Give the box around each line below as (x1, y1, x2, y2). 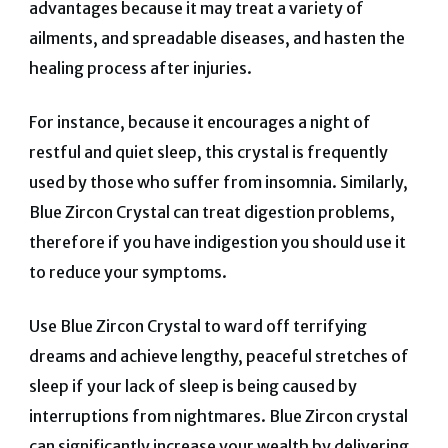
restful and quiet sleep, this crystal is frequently (28, 142, 388, 163)
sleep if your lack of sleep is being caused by (28, 376, 357, 397)
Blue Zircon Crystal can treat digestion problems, (28, 202, 395, 223)
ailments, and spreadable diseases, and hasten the (28, 28, 405, 49)
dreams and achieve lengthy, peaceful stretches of (28, 346, 409, 367)
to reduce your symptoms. (28, 262, 227, 283)
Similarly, (339, 172, 408, 193)
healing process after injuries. (28, 58, 252, 79)
